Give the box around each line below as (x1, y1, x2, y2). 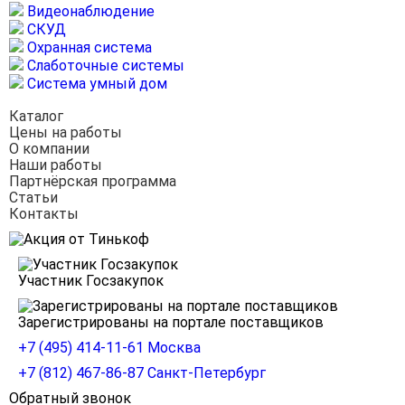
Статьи (9, 189, 58, 206)
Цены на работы (9, 124, 122, 141)
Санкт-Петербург (147, 364, 266, 381)
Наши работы (9, 156, 102, 174)
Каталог (9, 108, 63, 125)
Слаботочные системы (24, 57, 184, 74)
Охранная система (24, 39, 152, 56)
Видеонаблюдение (24, 3, 155, 20)
